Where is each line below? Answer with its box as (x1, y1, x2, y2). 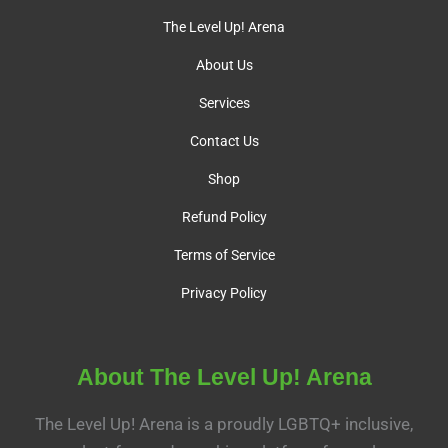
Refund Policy (181, 209, 267, 226)
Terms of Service (173, 247, 275, 264)
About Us (195, 57, 253, 74)
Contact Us (189, 133, 259, 150)
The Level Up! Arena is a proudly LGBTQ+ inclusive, (35, 414, 413, 435)
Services (198, 95, 250, 112)
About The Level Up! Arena (76, 364, 372, 391)
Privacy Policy (181, 285, 267, 302)
